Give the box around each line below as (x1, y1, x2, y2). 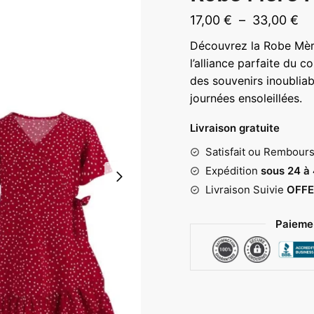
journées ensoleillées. (189, 91, 302, 105)
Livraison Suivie (205, 182, 287, 196)
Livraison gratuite (189, 121, 280, 135)
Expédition (205, 163, 258, 177)
